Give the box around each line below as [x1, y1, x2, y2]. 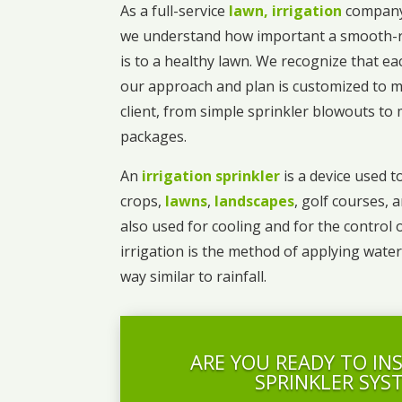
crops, [120, 191, 166, 212]
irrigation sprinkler [142, 166, 281, 187]
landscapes [214, 191, 295, 212]
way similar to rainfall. [120, 267, 267, 287]
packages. [120, 127, 188, 147]
